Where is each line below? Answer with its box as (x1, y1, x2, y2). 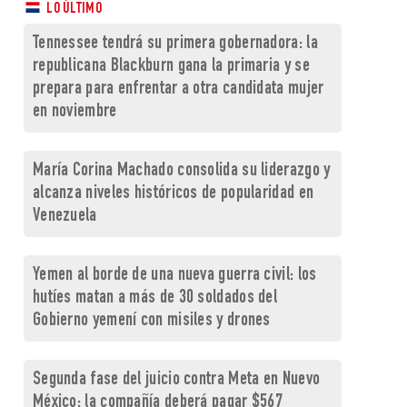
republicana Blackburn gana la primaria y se (32, 57, 310, 76)
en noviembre (32, 103, 117, 122)
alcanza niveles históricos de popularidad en (32, 184, 314, 203)
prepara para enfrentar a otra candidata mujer (32, 80, 324, 99)
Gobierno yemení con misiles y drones (32, 312, 271, 331)
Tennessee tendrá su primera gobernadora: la (32, 35, 318, 54)
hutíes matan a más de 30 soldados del (32, 289, 278, 308)
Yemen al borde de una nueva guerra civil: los (32, 266, 317, 285)
